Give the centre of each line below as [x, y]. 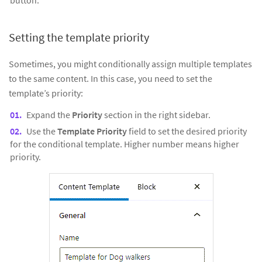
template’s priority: [46, 93]
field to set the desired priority [187, 131]
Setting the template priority [79, 37]
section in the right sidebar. [157, 114]
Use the [42, 131]
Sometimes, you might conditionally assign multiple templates [130, 63]
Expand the [49, 114]
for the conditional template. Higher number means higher [125, 144]
